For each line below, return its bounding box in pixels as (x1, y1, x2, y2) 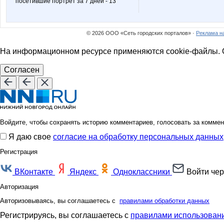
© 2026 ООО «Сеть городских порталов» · (86, 30, 196, 36)
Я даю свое (8, 132, 53, 141)
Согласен (4, 65, 39, 74)
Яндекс (69, 167, 96, 176)
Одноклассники (113, 167, 170, 176)
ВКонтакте (14, 167, 53, 176)
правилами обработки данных (119, 197, 209, 204)
